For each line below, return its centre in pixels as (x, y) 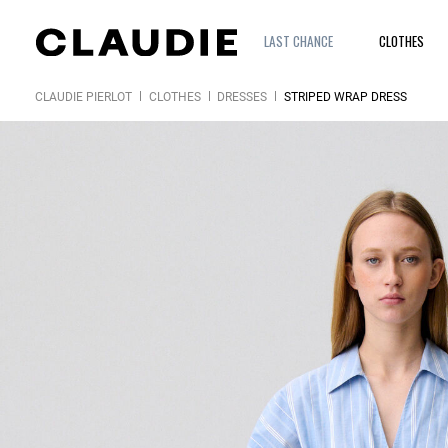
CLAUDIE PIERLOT (83, 97)
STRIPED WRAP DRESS (345, 97)
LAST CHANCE (298, 41)
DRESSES (242, 97)
